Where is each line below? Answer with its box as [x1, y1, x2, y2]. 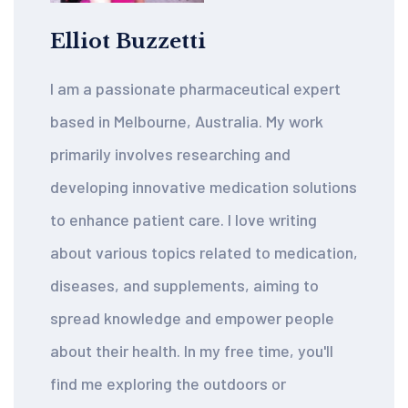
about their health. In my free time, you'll [50, 341, 333, 361]
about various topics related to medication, [50, 242, 358, 262]
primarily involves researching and [50, 144, 291, 164]
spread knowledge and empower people [50, 308, 334, 328]
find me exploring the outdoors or [50, 373, 286, 393]
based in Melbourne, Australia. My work [50, 111, 323, 131]
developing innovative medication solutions [50, 177, 357, 197]
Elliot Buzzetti [50, 29, 206, 54]
